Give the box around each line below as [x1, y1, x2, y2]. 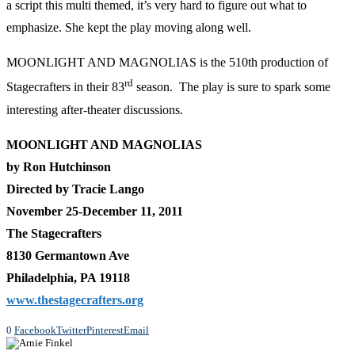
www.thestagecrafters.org [6, 292, 143, 307]
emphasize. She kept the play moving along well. [6, 21, 251, 35]
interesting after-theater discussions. [6, 102, 183, 116]
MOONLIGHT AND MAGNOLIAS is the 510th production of [6, 55, 328, 70]
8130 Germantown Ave [6, 248, 129, 262]
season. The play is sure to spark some [133, 80, 330, 94]
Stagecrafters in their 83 [6, 80, 124, 94]
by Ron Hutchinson [6, 159, 111, 174]
